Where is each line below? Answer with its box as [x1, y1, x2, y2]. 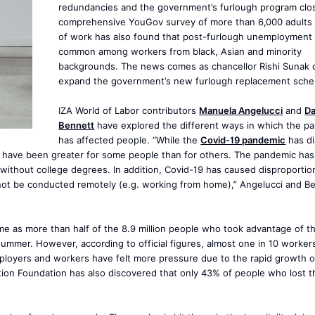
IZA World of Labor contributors [58, 105, 200, 116]
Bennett [58, 120, 95, 131]
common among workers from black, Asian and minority [58, 46, 302, 57]
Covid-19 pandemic [200, 134, 286, 146]
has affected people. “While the [58, 134, 201, 146]
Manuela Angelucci [199, 105, 283, 116]
